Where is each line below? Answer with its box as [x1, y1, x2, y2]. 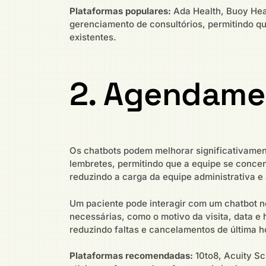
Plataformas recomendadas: [69, 250, 193, 262]
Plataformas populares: [69, 5, 171, 17]
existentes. [69, 31, 116, 43]
